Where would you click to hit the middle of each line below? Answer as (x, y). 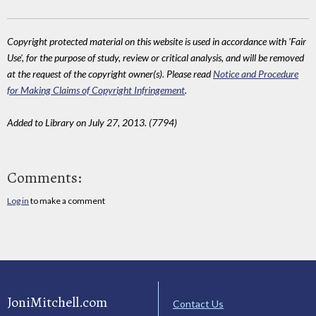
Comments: (44, 177)
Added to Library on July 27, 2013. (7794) (92, 123)
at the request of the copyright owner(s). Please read (110, 74)
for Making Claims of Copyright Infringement (96, 90)
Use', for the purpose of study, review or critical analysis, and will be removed (156, 58)
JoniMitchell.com (57, 302)
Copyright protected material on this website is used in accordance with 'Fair (157, 42)
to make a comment (67, 200)
